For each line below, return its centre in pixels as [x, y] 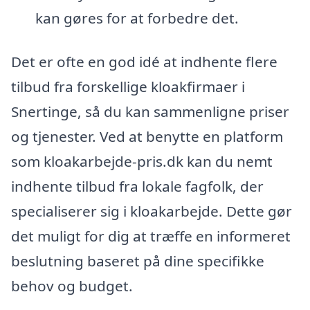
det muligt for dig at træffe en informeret [151, 236]
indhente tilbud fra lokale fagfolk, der [137, 186]
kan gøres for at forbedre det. [137, 18]
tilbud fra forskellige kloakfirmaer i [128, 87]
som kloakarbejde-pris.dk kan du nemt [142, 162]
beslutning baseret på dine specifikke [138, 261]
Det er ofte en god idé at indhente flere [144, 62]
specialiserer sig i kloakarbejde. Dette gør [152, 211]
